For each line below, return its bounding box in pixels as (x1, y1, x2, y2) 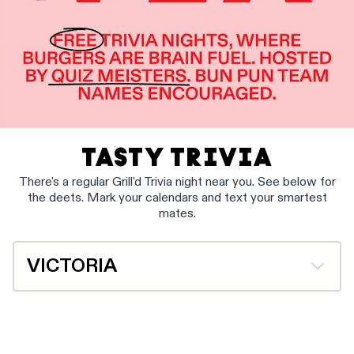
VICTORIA (27, 256, 117, 276)
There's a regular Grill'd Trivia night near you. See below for (18, 175, 336, 189)
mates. (158, 207, 196, 220)
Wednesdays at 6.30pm (27, 322, 158, 336)
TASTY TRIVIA (81, 139, 273, 175)
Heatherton (27, 307, 98, 320)
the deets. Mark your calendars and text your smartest (27, 191, 327, 205)
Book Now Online (27, 338, 129, 352)
